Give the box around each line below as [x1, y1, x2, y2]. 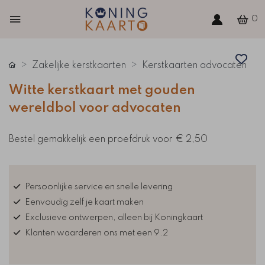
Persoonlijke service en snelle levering [25, 183, 173, 191]
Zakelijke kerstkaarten [32, 61, 126, 70]
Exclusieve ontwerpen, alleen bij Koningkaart [25, 214, 203, 222]
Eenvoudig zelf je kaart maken [25, 198, 144, 206]
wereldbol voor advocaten [9, 102, 181, 115]
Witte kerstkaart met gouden [9, 84, 195, 97]
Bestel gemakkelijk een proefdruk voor [9, 135, 175, 144]
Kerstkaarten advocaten [142, 61, 247, 70]
